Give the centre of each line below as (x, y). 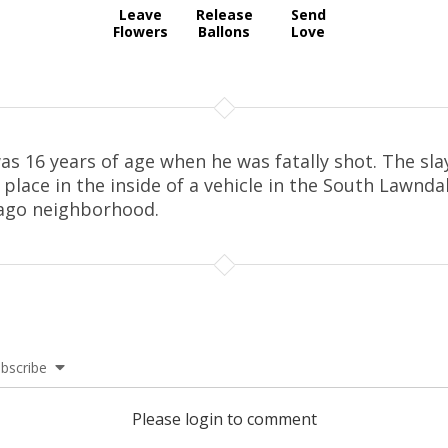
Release (224, 14)
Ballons (224, 31)
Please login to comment (224, 418)
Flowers (140, 31)
